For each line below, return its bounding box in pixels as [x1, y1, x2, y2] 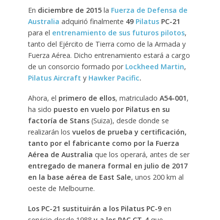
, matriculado [115, 93, 160, 103]
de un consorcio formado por [27, 62, 125, 72]
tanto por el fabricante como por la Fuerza [27, 138, 179, 148]
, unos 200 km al [131, 172, 184, 182]
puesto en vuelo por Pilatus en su [53, 104, 170, 114]
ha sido [27, 104, 54, 114]
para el [27, 28, 52, 38]
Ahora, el [27, 93, 58, 103]
